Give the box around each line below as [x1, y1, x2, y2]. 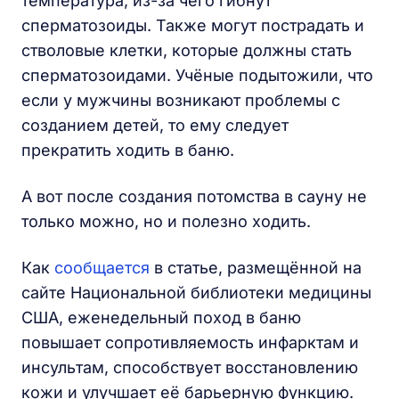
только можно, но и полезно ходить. [21, 212, 320, 231]
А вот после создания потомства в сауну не [21, 187, 367, 206]
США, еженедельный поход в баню [21, 308, 301, 327]
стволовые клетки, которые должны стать [21, 41, 352, 60]
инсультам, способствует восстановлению [21, 358, 358, 377]
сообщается [54, 258, 150, 277]
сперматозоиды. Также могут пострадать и [21, 16, 364, 35]
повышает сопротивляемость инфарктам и [21, 333, 359, 352]
